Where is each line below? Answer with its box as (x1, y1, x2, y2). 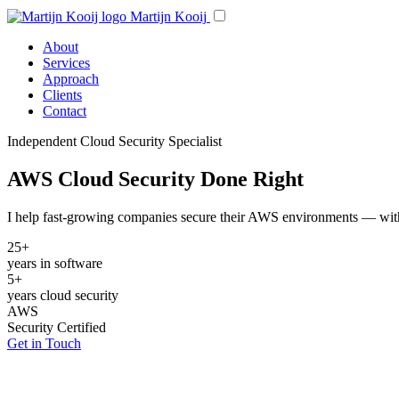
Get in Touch (7, 335, 81, 351)
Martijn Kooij (130, 9, 207, 24)
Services (43, 55, 90, 70)
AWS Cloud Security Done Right (7, 167, 304, 191)
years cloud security (7, 287, 118, 303)
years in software (7, 255, 102, 271)
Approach (43, 71, 99, 86)
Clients (43, 87, 82, 102)
